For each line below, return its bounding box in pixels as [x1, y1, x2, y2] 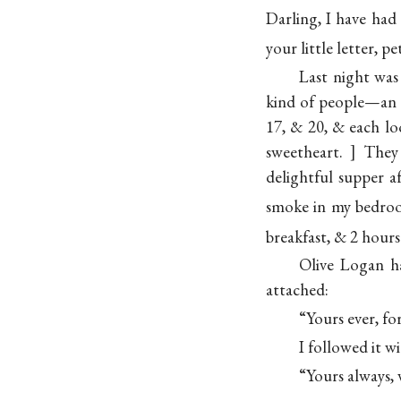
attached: [266, 278, 328, 302]
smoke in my [266, 195, 355, 218]
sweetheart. [266, 141, 343, 164]
